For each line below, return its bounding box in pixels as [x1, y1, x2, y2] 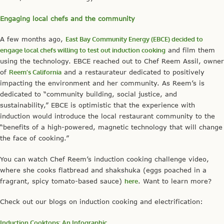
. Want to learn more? [138, 176, 211, 185]
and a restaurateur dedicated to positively [61, 68, 204, 76]
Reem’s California [9, 68, 61, 76]
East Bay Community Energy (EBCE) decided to [65, 35, 203, 43]
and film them [165, 46, 215, 54]
